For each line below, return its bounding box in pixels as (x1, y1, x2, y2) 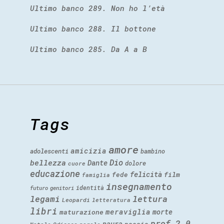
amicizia (70, 146, 106, 156)
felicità (130, 169, 162, 179)
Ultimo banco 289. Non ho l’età (30, 3, 165, 13)
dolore (125, 159, 146, 167)
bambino (140, 147, 165, 155)
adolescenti (30, 147, 68, 155)
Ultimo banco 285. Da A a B (30, 44, 147, 54)
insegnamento (106, 180, 172, 193)
